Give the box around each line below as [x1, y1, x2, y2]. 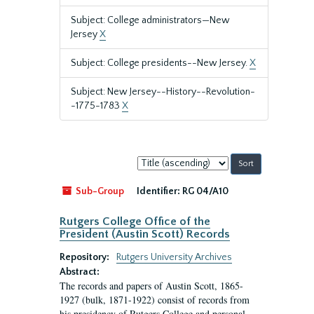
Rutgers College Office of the [60, 215, 210, 228]
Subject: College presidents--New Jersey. [71, 57, 250, 69]
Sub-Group [74, 186, 124, 197]
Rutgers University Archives [116, 252, 232, 263]
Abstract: [60, 266, 100, 278]
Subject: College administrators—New [71, 15, 230, 26]
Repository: [60, 252, 111, 263]
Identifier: [137, 186, 180, 197]
